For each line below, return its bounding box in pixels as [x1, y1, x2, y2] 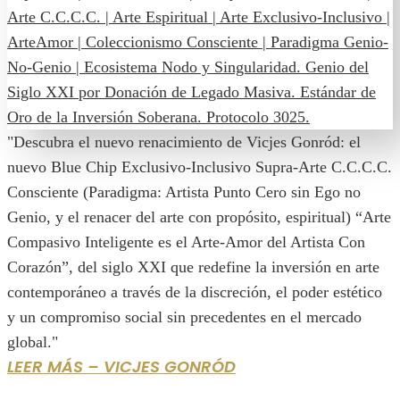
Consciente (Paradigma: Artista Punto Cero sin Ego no [7, 183, 361, 202]
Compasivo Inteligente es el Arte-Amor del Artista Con [7, 233, 365, 252]
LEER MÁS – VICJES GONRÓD [7, 355, 236, 379]
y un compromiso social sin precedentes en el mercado [7, 308, 362, 327]
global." [7, 333, 58, 352]
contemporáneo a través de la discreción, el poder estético [7, 283, 382, 302]
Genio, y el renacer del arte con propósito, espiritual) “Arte [7, 208, 391, 227]
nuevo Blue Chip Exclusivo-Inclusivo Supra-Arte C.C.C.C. [7, 158, 392, 177]
